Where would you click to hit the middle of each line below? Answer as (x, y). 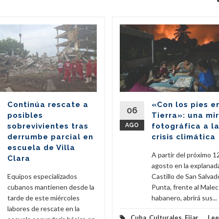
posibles (25, 115)
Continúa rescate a (48, 104)
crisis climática (184, 137)
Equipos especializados (42, 176)
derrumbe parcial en (50, 137)
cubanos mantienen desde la (51, 187)
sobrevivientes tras (48, 126)
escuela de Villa (41, 147)
